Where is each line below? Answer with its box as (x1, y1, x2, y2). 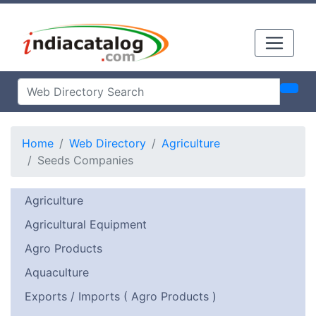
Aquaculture (25, 265, 89, 279)
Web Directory (69, 136, 146, 150)
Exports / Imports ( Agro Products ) (25, 289, 217, 303)
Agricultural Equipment (25, 217, 147, 231)
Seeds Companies (37, 153, 133, 167)
